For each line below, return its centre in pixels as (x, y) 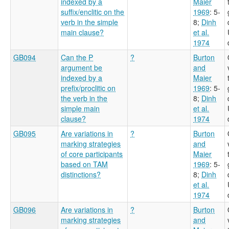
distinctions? (81, 174)
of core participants (92, 154)
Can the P (77, 57)
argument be (82, 67)
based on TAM (84, 164)
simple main (80, 108)
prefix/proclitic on (88, 88)
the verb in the (84, 98)
